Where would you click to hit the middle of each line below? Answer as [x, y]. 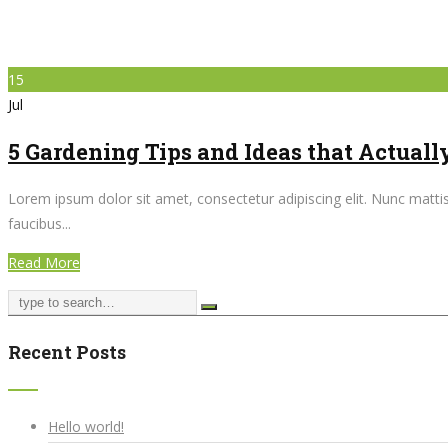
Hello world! [86, 427]
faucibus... [39, 224]
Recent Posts [67, 352]
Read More [44, 263]
